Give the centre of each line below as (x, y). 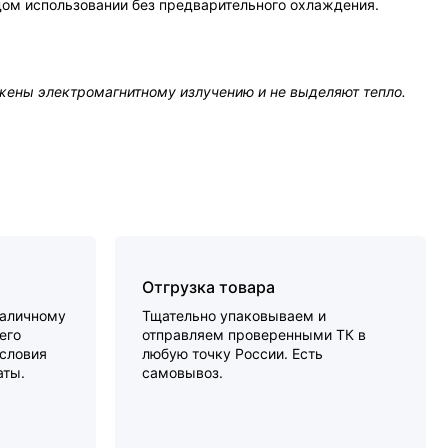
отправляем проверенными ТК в (254, 335)
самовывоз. (183, 373)
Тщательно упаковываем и (234, 316)
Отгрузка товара (209, 287)
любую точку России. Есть (233, 354)
